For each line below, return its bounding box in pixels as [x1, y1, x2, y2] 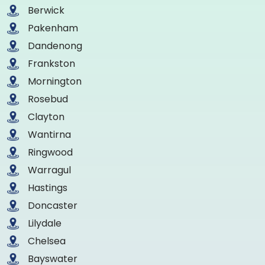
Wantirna [28, 127, 71, 141]
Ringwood [28, 145, 73, 159]
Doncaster [28, 198, 77, 212]
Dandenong [28, 38, 82, 53]
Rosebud [28, 92, 68, 106]
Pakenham [28, 21, 78, 35]
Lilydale [28, 216, 62, 230]
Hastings [28, 180, 67, 195]
